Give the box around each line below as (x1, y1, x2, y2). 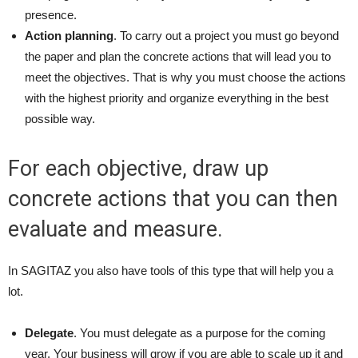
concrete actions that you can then (8, 186, 338, 212)
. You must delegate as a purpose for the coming (74, 326, 325, 340)
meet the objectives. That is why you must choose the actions (25, 70, 346, 84)
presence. (25, 8, 77, 22)
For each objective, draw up (8, 156, 268, 181)
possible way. (25, 112, 95, 125)
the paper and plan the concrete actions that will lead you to (25, 50, 331, 63)
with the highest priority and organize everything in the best (25, 91, 328, 105)
